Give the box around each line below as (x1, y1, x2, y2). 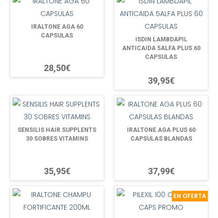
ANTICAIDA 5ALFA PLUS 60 (122, 44, 200, 52)
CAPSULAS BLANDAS (130, 135, 192, 142)
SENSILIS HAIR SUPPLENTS (18, 126, 96, 133)
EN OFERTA (172, 191, 208, 200)
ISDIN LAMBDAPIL (135, 36, 187, 43)
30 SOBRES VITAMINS (26, 135, 88, 142)
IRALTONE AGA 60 (31, 23, 83, 30)
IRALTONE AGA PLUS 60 (127, 126, 196, 133)
